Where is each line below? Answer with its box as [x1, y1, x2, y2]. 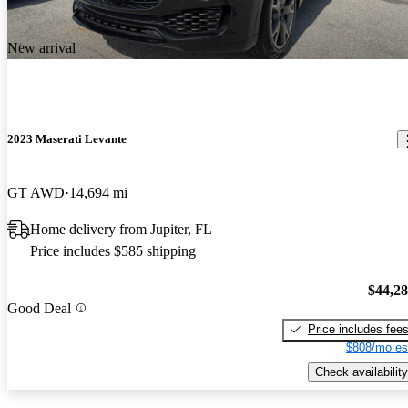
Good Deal [7, 300, 71, 316]
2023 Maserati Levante [7, 132, 127, 147]
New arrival [7, 39, 76, 56]
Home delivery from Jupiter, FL [30, 221, 212, 238]
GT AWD [7, 185, 65, 201]
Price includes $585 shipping [30, 243, 196, 260]
